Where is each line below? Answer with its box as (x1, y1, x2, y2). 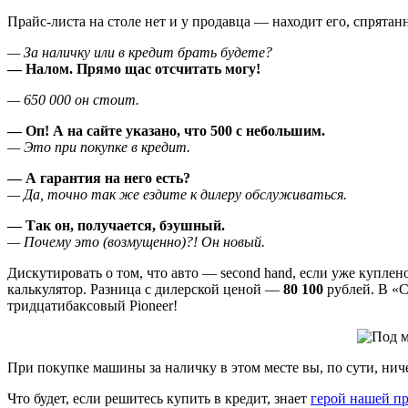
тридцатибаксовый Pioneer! (7, 298, 178, 314)
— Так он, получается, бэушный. (7, 218, 225, 234)
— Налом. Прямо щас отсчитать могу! (7, 61, 260, 77)
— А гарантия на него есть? (7, 170, 190, 187)
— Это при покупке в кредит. (7, 139, 190, 156)
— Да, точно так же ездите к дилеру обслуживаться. (7, 187, 347, 203)
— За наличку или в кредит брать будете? (7, 45, 272, 61)
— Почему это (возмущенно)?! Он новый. (7, 234, 265, 250)
